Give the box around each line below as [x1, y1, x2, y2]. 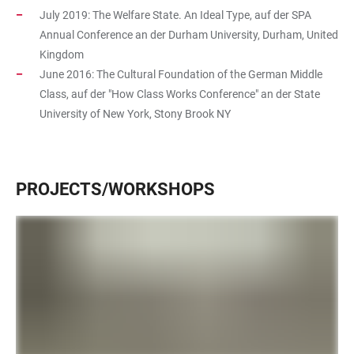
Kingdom [40, 48, 84, 62]
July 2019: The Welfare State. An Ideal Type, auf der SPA [40, 9, 311, 22]
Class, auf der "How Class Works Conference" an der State [40, 88, 320, 101]
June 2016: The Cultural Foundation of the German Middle [40, 68, 322, 81]
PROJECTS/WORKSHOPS [16, 179, 215, 200]
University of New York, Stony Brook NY [40, 107, 231, 121]
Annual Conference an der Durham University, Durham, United [40, 28, 338, 42]
